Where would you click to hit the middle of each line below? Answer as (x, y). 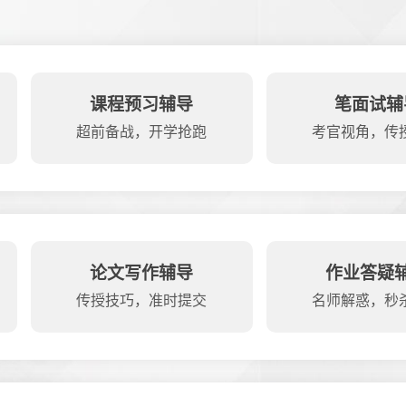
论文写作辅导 (142, 273)
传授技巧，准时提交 (142, 300)
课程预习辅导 (142, 105)
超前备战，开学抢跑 (142, 132)
